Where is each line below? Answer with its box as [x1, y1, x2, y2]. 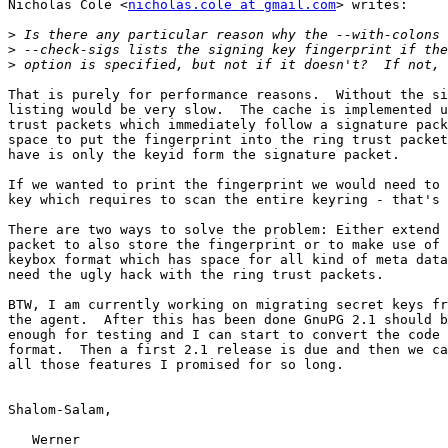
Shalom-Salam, [8, 402, 112, 418]
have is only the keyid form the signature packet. [8, 147, 400, 163]
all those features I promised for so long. [8, 357, 344, 373]
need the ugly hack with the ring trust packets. [8, 267, 384, 283]
